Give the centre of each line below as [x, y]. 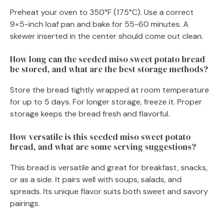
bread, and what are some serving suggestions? [103, 147]
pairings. [25, 203]
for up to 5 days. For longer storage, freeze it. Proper [106, 102]
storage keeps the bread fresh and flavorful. [90, 113]
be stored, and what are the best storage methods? [109, 69]
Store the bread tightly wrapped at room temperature [110, 90]
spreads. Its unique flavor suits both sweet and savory [109, 191]
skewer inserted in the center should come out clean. [107, 36]
